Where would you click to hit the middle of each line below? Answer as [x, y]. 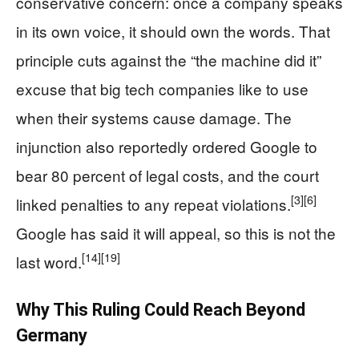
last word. [49, 261]
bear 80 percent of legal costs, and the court [167, 175]
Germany [52, 335]
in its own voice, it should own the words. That [173, 30]
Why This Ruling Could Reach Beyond [161, 309]
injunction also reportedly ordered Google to [167, 146]
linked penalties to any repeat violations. [153, 204]
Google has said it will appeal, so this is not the [176, 232]
